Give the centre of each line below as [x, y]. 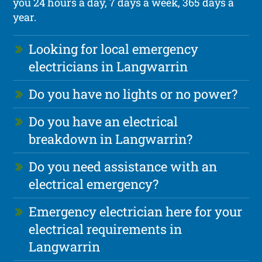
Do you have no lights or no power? [133, 94]
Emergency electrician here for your [136, 211]
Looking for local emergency [114, 49]
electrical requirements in [106, 229]
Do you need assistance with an [123, 166]
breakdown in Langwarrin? [111, 139]
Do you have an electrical [104, 121]
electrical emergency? [94, 184]
